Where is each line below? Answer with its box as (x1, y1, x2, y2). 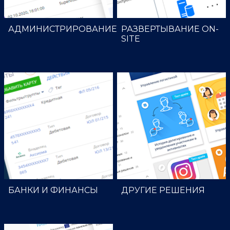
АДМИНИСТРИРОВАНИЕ (8, 24, 117, 34)
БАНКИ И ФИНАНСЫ (8, 185, 98, 195)
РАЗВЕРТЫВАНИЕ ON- (121, 24, 219, 34)
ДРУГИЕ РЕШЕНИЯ (121, 185, 205, 195)
